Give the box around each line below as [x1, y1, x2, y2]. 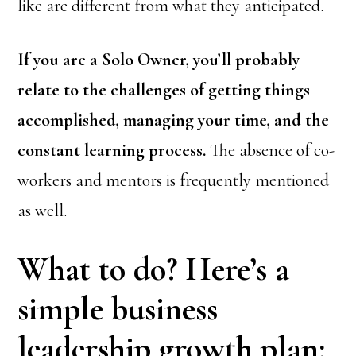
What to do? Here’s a [17, 249, 290, 289]
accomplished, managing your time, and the [17, 110, 330, 130]
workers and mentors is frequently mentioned [17, 170, 330, 191]
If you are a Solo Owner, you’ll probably [17, 49, 300, 70]
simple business [17, 288, 219, 329]
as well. [17, 200, 68, 221]
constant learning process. [17, 140, 207, 161]
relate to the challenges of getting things [17, 79, 311, 100]
